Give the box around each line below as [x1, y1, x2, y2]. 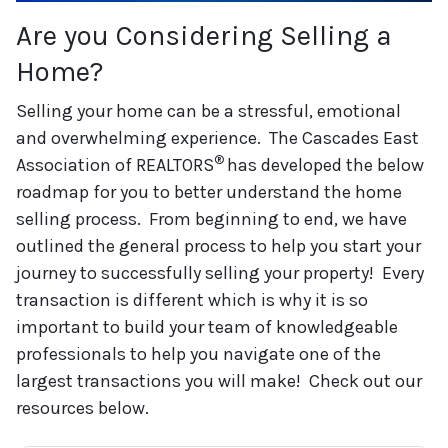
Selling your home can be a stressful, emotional [16, 99, 401, 122]
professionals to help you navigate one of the [16, 342, 381, 365]
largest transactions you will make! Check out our [16, 369, 422, 392]
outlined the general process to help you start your [16, 234, 421, 257]
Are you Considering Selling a [16, 18, 392, 52]
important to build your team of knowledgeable [16, 315, 398, 338]
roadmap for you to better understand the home [16, 180, 402, 203]
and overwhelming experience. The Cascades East [16, 126, 419, 149]
